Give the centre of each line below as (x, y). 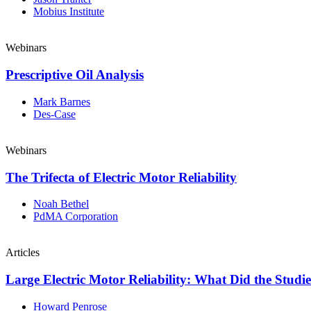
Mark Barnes (62, 101)
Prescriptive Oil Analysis (75, 75)
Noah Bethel (61, 204)
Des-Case (54, 114)
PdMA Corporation (76, 217)
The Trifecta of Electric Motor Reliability (121, 177)
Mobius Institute (69, 12)
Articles (23, 253)
